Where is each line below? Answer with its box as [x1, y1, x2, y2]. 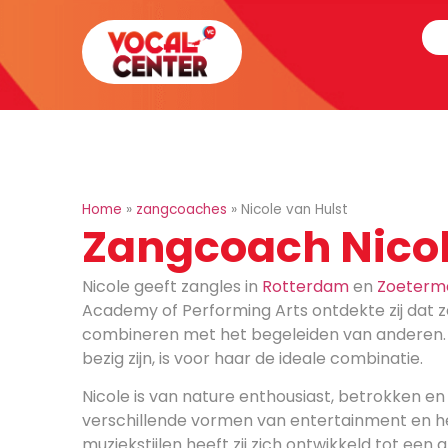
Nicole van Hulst [241, 200, 348, 219]
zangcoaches [136, 200, 227, 219]
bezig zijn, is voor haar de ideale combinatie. [82, 347, 423, 370]
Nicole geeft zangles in [82, 275, 262, 298]
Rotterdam [262, 275, 349, 298]
